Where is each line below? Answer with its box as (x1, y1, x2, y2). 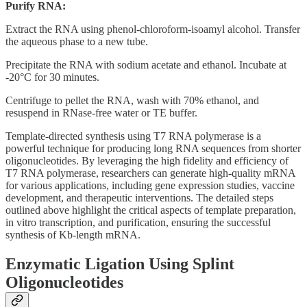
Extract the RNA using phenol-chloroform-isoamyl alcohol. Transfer (5, 23, 300, 35)
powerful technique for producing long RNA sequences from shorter (5, 142, 301, 154)
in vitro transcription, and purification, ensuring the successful (5, 216, 271, 228)
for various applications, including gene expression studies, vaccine (5, 179, 295, 191)
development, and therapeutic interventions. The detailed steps (5, 191, 273, 204)
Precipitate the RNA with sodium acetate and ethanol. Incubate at (5, 58, 286, 71)
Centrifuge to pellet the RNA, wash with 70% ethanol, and (5, 94, 259, 106)
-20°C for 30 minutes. (5, 71, 99, 83)
